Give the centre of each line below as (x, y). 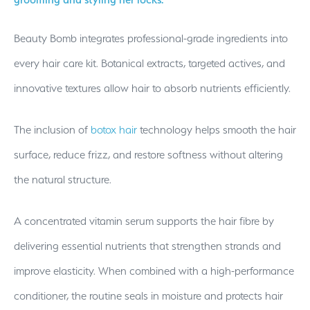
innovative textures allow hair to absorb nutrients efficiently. (155, 88)
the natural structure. (63, 179)
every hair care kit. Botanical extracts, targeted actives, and (149, 63)
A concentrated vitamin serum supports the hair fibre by (144, 221)
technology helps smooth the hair (217, 129)
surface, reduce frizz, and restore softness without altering (148, 154)
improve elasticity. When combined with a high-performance (154, 271)
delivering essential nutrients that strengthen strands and (147, 246)
